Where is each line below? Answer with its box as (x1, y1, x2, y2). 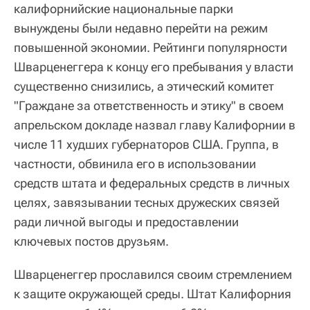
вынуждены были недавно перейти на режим (14, 21, 268, 36)
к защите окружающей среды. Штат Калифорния (14, 286, 291, 302)
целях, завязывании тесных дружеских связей (14, 195, 280, 210)
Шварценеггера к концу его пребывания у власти (14, 60, 293, 75)
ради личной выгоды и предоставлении (14, 215, 239, 230)
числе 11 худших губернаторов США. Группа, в (14, 137, 279, 152)
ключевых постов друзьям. (14, 234, 169, 249)
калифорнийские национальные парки (14, 1, 233, 17)
